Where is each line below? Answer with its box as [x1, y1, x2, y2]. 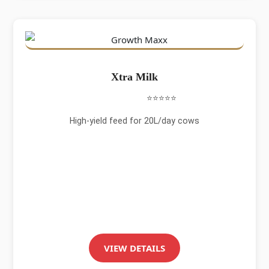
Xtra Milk [111, 71, 158, 83]
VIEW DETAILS [104, 242, 165, 254]
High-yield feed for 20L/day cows [70, 116, 199, 125]
